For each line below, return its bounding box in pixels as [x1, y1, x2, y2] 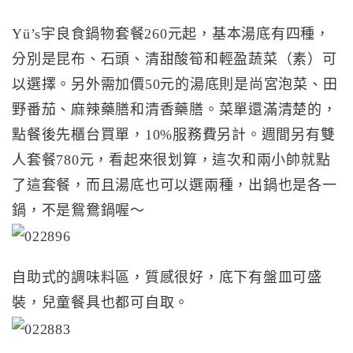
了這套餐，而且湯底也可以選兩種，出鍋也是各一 [12, 176, 337, 193]
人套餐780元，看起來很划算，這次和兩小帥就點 [12, 151, 331, 168]
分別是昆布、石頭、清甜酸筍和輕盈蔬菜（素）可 [12, 50, 337, 67]
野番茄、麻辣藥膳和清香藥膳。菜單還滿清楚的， [12, 101, 337, 117]
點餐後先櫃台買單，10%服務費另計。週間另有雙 [12, 126, 336, 143]
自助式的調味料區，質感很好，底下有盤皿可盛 [12, 269, 322, 286]
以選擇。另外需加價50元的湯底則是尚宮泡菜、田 [12, 76, 338, 92]
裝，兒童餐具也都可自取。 [12, 295, 189, 311]
